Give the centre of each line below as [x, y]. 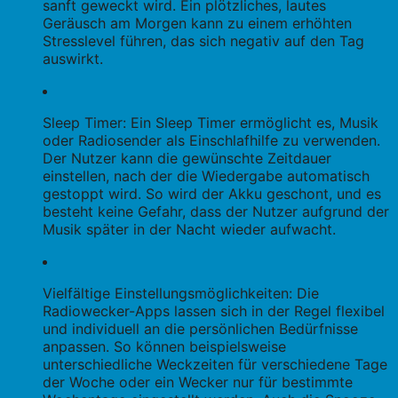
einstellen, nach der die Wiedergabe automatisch [206, 176]
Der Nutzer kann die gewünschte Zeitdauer [187, 159]
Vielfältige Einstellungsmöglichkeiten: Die [181, 294]
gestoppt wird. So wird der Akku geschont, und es [212, 194]
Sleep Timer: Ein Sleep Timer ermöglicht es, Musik [211, 123]
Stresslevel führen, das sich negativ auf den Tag [203, 41]
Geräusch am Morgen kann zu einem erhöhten [197, 24]
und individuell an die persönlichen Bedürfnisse [200, 329]
